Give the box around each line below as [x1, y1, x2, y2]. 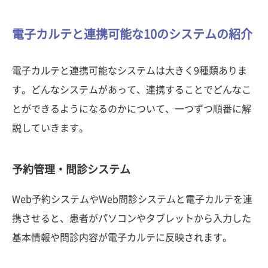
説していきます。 [12, 123, 89, 133]
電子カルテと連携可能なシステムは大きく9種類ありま [12, 65, 247, 75]
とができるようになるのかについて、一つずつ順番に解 [12, 103, 251, 114]
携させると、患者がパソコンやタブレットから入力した [12, 213, 251, 223]
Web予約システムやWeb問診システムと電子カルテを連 [12, 194, 252, 204]
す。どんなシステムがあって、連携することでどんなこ [12, 84, 251, 95]
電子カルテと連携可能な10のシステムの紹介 [12, 28, 252, 40]
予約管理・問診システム [12, 163, 130, 175]
